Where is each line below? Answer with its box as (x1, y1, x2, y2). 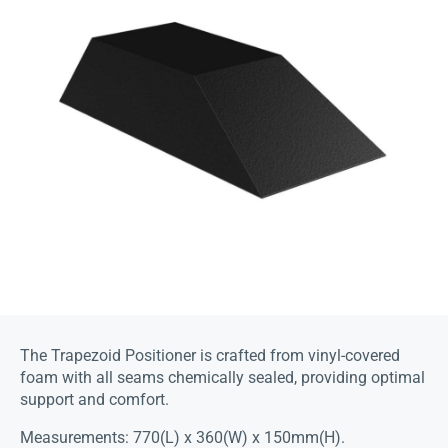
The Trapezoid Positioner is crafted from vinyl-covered (20, 346, 400, 366)
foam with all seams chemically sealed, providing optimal (20, 368, 425, 388)
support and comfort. (20, 390, 169, 410)
